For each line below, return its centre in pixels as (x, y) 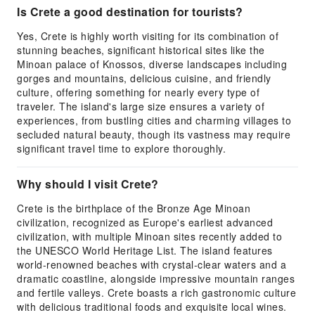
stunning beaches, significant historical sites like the (141, 50)
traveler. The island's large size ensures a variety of (141, 106)
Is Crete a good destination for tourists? (130, 12)
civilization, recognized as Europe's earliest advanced (145, 222)
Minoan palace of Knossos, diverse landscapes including (152, 64)
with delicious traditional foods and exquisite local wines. (152, 307)
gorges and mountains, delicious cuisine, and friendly (144, 78)
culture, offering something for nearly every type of (138, 92)
